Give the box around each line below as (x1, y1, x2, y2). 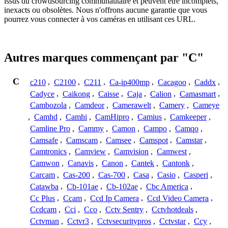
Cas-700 (98, 170, 125, 180)
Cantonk (162, 159, 190, 168)
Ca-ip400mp (109, 77, 150, 87)
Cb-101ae (67, 182, 98, 191)
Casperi (184, 170, 208, 180)
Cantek (131, 159, 154, 168)
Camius (137, 112, 162, 122)
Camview (75, 147, 106, 156)
